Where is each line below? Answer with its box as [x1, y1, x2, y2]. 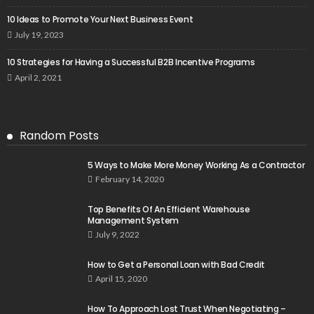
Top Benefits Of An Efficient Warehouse [88, 203, 250, 216]
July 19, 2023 [15, 29, 64, 41]
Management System [88, 214, 179, 227]
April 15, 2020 [95, 273, 147, 285]
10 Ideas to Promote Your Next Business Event [7, 13, 193, 26]
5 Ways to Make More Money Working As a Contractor [88, 159, 305, 172]
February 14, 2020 [95, 174, 164, 185]
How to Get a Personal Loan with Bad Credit [88, 259, 265, 271]
